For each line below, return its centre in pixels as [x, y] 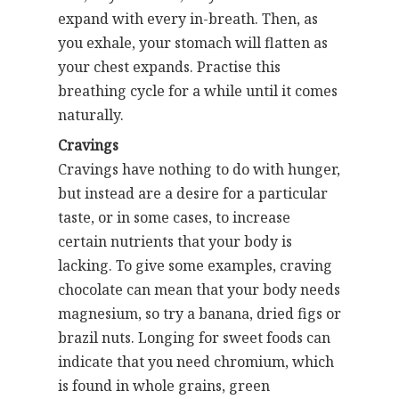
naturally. [91, 115]
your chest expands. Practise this [169, 67]
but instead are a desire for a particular [193, 193]
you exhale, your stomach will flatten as [193, 43]
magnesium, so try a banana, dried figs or [199, 313]
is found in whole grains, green [164, 386]
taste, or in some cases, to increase [174, 217]
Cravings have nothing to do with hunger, [199, 169]
